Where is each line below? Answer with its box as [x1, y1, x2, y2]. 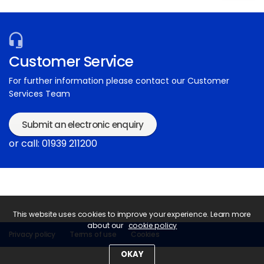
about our [87, 220, 125, 231]
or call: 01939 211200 [8, 137, 97, 151]
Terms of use [70, 229, 117, 240]
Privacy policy [8, 229, 55, 240]
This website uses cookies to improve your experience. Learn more [12, 209, 252, 220]
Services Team [8, 88, 70, 100]
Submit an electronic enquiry [21, 118, 144, 131]
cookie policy [128, 220, 177, 231]
